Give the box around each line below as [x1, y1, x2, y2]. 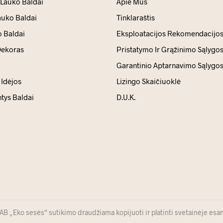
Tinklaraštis [116, 12, 155, 22]
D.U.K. [116, 92, 135, 102]
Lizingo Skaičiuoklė [116, 76, 181, 86]
